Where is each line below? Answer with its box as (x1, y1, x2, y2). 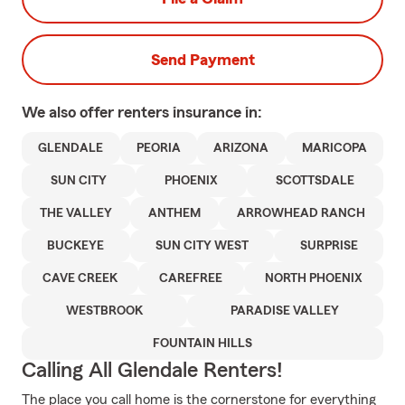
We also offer (22, 104, 118, 120)
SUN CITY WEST (155, 240, 249, 252)
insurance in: (173, 104, 262, 120)
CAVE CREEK (42, 272, 118, 285)
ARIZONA (213, 142, 269, 155)
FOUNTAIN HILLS (153, 337, 252, 350)
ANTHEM (148, 207, 201, 220)
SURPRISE (299, 240, 358, 252)
